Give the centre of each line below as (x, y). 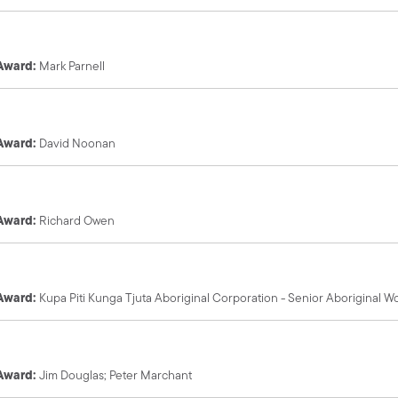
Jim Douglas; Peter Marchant (116, 374)
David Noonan (78, 143)
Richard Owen (77, 220)
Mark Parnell (72, 65)
